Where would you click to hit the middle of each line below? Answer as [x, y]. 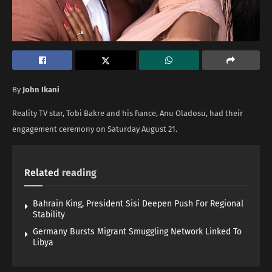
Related [42, 172]
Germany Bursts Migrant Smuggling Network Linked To [137, 231]
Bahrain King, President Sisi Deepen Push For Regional [138, 203]
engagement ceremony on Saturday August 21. [95, 129]
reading [79, 172]
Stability [49, 214]
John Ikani [42, 89]
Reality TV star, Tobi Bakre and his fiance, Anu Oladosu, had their [127, 113]
